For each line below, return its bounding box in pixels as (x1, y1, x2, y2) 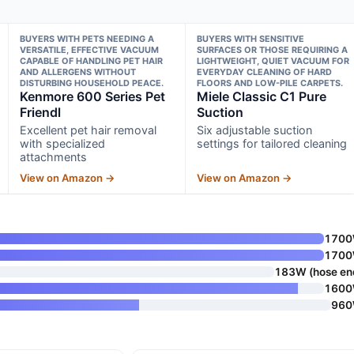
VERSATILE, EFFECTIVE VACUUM (19, 43, 159, 55)
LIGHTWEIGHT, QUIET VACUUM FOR (197, 55, 350, 66)
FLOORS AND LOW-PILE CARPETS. (197, 77, 344, 88)
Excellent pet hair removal (19, 122, 156, 137)
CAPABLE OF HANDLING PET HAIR (19, 55, 163, 66)
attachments (19, 149, 87, 164)
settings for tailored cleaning (197, 136, 348, 150)
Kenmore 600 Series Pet (19, 88, 165, 104)
